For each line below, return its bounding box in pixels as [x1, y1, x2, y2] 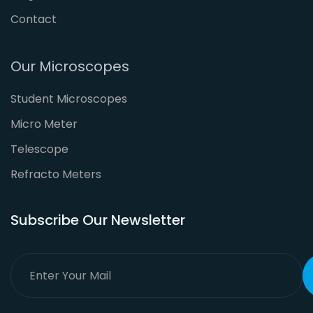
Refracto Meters [10, 166, 101, 182]
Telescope [10, 141, 68, 157]
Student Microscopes [10, 91, 127, 107]
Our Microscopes [10, 57, 129, 76]
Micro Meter [10, 116, 78, 132]
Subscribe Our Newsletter [10, 210, 185, 230]
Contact [10, 11, 57, 27]
